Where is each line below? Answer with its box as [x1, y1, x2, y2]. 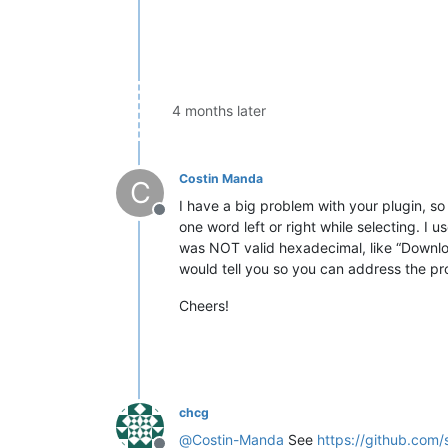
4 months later [172, 101, 266, 119]
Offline [158, 209, 208, 230]
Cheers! [179, 296, 229, 314]
